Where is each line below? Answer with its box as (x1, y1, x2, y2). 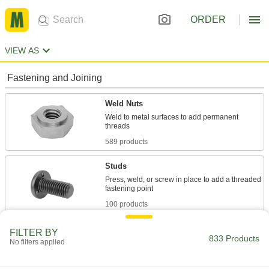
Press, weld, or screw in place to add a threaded (105, 175, 261, 184)
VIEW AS (5, 46, 39, 55)
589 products (105, 138, 148, 146)
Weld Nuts (105, 99, 143, 108)
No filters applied (10, 238, 65, 246)
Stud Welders (105, 224, 155, 233)
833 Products (209, 234, 259, 243)
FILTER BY (10, 228, 58, 238)
